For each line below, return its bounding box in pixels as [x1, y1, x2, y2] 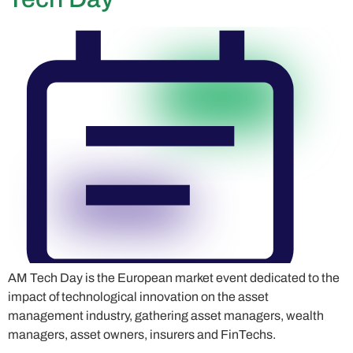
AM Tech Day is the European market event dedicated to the [8, 271, 340, 285]
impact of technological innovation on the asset [8, 290, 269, 304]
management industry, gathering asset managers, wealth [8, 309, 324, 323]
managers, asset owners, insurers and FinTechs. [8, 328, 276, 342]
